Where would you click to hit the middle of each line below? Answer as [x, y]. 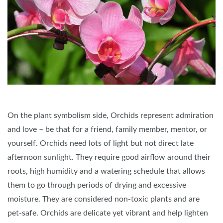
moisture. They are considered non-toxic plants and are [104, 199]
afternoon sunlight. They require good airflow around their [109, 157]
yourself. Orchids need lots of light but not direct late [101, 143]
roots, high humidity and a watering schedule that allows [106, 171]
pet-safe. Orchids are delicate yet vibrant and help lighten [108, 213]
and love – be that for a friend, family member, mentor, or [107, 129]
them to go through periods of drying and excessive [97, 185]
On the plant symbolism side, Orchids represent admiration [111, 115]
